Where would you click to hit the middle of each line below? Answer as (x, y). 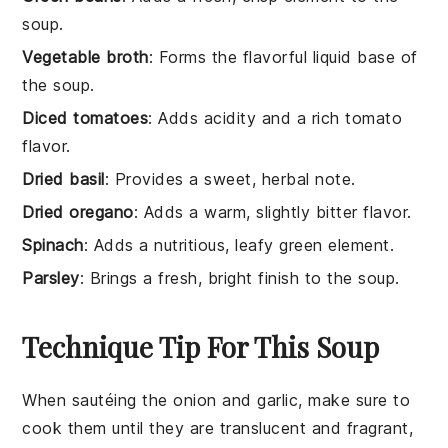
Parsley (51, 277)
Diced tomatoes (85, 117)
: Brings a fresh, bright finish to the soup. (239, 277)
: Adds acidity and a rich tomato (275, 117)
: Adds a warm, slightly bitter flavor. (272, 211)
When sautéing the (98, 399)
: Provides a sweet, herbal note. (230, 178)
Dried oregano (78, 211)
